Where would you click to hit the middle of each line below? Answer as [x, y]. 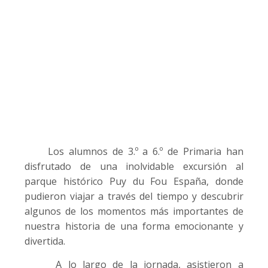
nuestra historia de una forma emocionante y [134, 226]
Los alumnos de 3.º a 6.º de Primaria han [134, 151]
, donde [225, 181]
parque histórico [67, 181]
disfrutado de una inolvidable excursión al [134, 166]
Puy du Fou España [158, 181]
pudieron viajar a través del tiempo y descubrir [134, 196]
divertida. [45, 241]
